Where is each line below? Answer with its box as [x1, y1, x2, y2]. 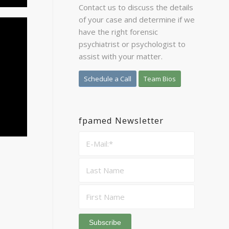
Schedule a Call [83, 74, 131, 83]
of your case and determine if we [78, 14, 195, 25]
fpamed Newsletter [78, 114, 164, 126]
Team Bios [143, 74, 176, 83]
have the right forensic [78, 26, 158, 37]
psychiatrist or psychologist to [78, 38, 186, 49]
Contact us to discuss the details [78, 2, 193, 12]
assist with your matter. [78, 51, 163, 61]
